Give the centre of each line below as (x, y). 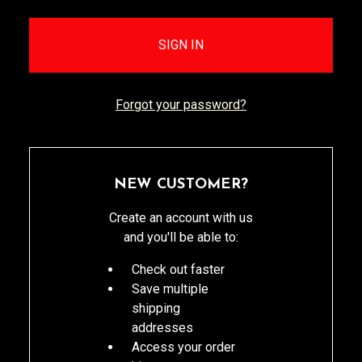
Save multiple (170, 289)
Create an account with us (181, 218)
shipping (156, 308)
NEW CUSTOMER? (181, 185)
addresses (163, 328)
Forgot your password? (181, 105)
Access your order (184, 347)
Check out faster (179, 269)
